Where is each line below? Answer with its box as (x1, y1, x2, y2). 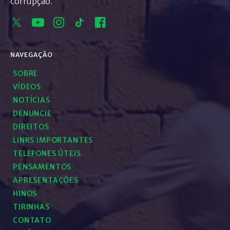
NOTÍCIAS (13, 95, 50, 105)
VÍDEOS (13, 82, 42, 91)
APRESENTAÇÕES (13, 176, 79, 185)
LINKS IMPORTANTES (13, 136, 93, 145)
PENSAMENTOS (13, 162, 72, 171)
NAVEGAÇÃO (10, 51, 53, 59)
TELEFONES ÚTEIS (13, 149, 81, 158)
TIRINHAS (13, 202, 50, 212)
